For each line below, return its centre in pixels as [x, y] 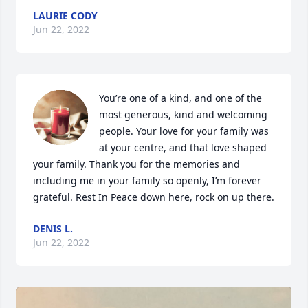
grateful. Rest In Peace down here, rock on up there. [154, 197]
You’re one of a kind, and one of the [180, 98]
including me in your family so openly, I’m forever [147, 180]
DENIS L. [53, 229]
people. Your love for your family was [184, 131]
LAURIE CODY [65, 15]
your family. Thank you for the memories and [136, 164]
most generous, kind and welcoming [183, 114]
